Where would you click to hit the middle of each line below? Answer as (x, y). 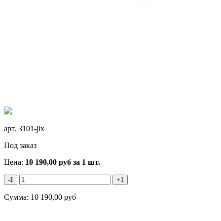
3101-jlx (31, 128)
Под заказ (20, 145)
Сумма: (17, 197)
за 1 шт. (86, 162)
